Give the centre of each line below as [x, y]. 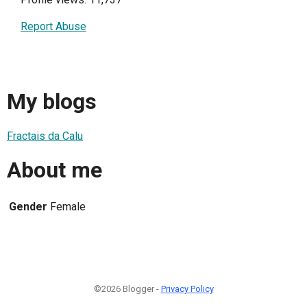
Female [68, 206]
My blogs [52, 102]
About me [54, 170]
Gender [28, 206]
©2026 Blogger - [127, 288]
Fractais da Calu [45, 136]
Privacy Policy [187, 288]
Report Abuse [53, 26]
